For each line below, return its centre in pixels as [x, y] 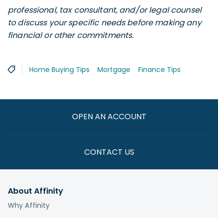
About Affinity [36, 191]
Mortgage [114, 69]
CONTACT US [109, 152]
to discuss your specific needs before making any [105, 22]
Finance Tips [159, 69]
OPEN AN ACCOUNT [109, 117]
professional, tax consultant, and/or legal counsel [105, 10]
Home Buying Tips [59, 69]
